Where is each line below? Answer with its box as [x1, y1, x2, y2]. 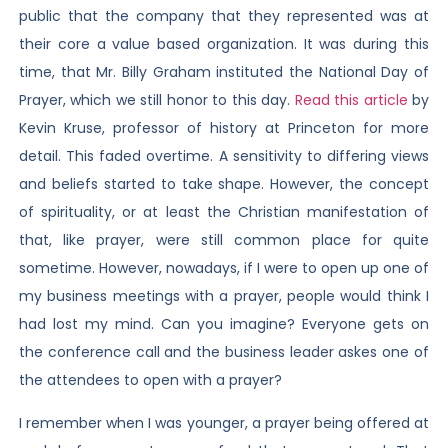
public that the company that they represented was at [18, 6, 430, 27]
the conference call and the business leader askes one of [18, 342, 430, 363]
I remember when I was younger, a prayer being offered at [18, 412, 430, 433]
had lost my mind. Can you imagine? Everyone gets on [18, 314, 430, 335]
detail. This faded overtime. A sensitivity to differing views [18, 146, 430, 167]
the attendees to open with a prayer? [18, 370, 282, 391]
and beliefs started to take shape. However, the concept [18, 174, 430, 195]
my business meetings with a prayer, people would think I [18, 286, 430, 307]
